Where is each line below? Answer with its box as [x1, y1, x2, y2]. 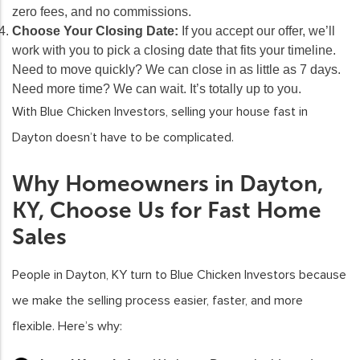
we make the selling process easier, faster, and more [12, 292, 303, 309]
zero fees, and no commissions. [12, 4, 191, 18]
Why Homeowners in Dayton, [12, 170, 323, 197]
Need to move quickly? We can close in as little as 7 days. [12, 62, 341, 76]
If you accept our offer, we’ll [178, 23, 335, 38]
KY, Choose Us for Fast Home [12, 196, 321, 223]
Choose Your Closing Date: [12, 23, 178, 38]
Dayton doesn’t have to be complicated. [12, 129, 234, 145]
